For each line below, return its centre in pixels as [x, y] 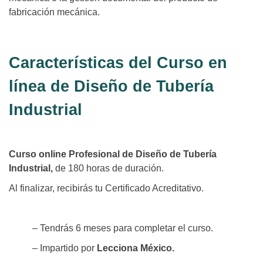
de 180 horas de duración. [109, 168]
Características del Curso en [118, 63]
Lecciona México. [134, 248]
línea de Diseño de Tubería [111, 87]
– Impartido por [63, 248]
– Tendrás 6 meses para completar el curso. [123, 228]
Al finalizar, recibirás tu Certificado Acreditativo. [106, 188]
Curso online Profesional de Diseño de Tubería [113, 154]
